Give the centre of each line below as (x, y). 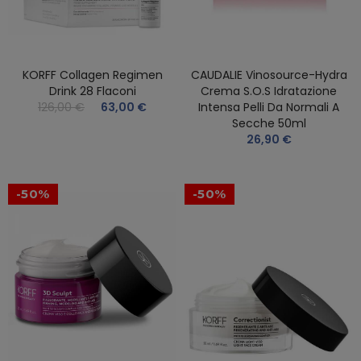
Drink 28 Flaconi (92, 91)
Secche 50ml (269, 123)
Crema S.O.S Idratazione (269, 91)
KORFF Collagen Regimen (92, 75)
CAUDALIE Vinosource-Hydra (269, 75)
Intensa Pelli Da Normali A (269, 107)
